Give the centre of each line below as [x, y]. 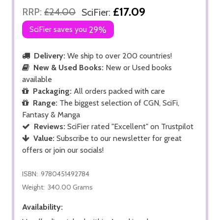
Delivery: [50, 55]
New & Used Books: [69, 67]
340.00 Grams [70, 187]
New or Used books [138, 67]
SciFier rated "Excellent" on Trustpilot [129, 126]
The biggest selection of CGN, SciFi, [118, 103]
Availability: [42, 207]
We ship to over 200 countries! [119, 55]
